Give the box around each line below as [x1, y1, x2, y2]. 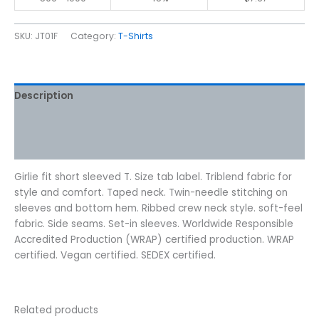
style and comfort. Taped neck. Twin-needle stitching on [14, 185, 288, 199]
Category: [70, 30, 118, 43]
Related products [14, 303, 98, 317]
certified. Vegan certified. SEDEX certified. [14, 248, 216, 262]
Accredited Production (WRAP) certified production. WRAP [14, 232, 294, 246]
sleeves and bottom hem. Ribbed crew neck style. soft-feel [14, 201, 303, 215]
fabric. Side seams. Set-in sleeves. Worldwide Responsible [14, 216, 293, 231]
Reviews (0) [14, 140, 72, 154]
